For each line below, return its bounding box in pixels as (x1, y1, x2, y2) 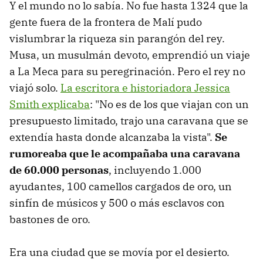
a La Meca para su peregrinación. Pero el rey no (9, 65, 245, 79)
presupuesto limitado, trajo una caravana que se (9, 114, 248, 128)
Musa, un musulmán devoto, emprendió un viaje (9, 48, 250, 62)
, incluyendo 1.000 (109, 163, 201, 177)
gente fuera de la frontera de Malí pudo (9, 15, 202, 29)
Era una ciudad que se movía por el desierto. (9, 245, 230, 259)
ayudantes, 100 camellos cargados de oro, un (9, 180, 232, 194)
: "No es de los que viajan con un (90, 97, 249, 112)
